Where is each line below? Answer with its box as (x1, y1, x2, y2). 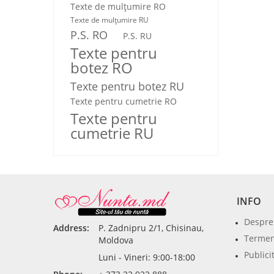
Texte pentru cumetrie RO (70, 95, 177, 107)
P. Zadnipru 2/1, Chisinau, (98, 222, 204, 234)
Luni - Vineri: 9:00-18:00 (98, 251, 195, 263)
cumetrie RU (70, 123, 154, 143)
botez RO (70, 57, 133, 78)
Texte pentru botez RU (70, 79, 184, 94)
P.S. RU (123, 30, 152, 42)
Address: (53, 222, 89, 234)
